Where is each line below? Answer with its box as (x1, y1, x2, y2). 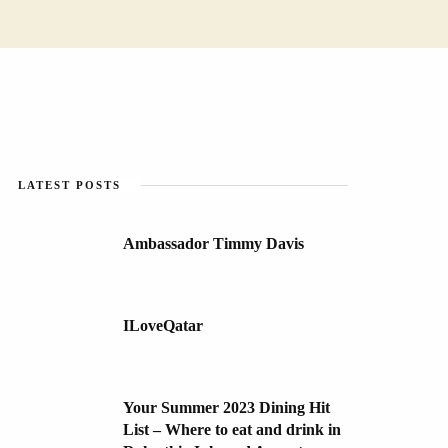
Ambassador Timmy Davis (123, 234, 304, 252)
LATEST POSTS (18, 178, 121, 191)
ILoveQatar (123, 316, 203, 334)
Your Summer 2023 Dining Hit (123, 398, 330, 416)
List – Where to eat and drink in (123, 420, 341, 438)
